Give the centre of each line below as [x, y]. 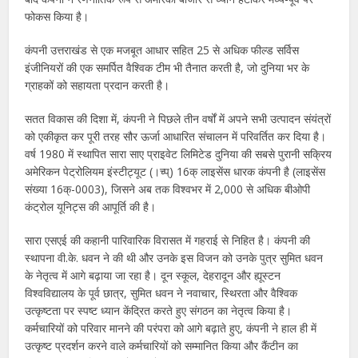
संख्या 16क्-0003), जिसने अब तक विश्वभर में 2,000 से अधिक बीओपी [168, 189]
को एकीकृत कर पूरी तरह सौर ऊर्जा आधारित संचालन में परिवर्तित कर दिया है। [176, 136]
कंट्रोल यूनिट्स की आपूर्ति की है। [91, 206]
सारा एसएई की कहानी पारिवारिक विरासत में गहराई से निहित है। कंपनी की [168, 240]
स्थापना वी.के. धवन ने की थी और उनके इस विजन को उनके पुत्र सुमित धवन [174, 257]
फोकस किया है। [57, 16]
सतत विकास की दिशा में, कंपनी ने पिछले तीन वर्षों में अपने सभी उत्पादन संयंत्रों [178, 118]
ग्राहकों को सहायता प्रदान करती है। [97, 85]
